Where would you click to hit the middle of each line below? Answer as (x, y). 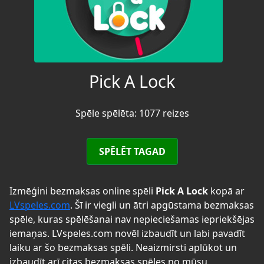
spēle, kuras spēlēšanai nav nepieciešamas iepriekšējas (132, 219)
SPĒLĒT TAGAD (132, 151)
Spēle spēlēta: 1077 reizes (132, 113)
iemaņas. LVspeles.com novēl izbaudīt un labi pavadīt (127, 233)
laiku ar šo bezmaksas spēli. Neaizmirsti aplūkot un (123, 247)
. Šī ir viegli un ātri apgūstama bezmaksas (162, 205)
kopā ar (226, 191)
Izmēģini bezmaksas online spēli (82, 191)
